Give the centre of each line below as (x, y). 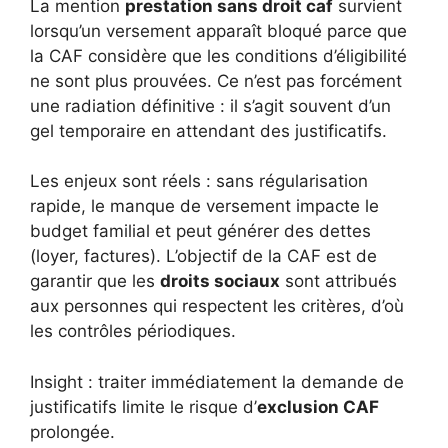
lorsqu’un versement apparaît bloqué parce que (218, 30)
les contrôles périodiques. (133, 331)
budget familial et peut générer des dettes (200, 231)
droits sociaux (220, 281)
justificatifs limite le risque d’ (143, 406)
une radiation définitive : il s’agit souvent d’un (210, 105)
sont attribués (338, 281)
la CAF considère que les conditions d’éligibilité (218, 55)
